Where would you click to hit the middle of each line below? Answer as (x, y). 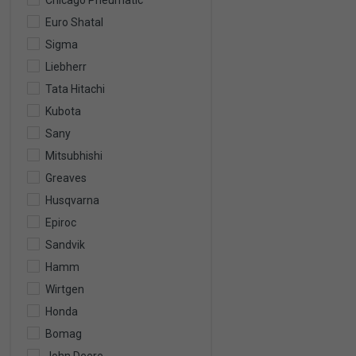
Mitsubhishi (74, 156)
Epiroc (61, 222)
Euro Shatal (74, 22)
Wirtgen (65, 289)
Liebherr (66, 67)
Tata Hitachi (75, 89)
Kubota (63, 111)
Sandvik (65, 245)
